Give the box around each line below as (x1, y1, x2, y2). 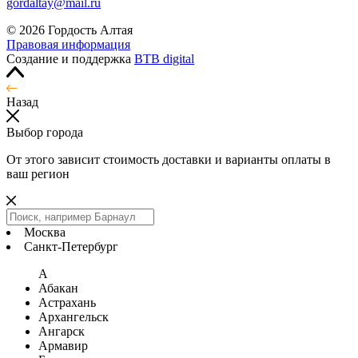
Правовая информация (6, 37, 130, 51)
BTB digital (134, 51, 194, 66)
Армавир (38, 338, 88, 352)
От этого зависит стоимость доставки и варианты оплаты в (6, 152, 331, 166)
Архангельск (38, 309, 109, 324)
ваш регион (6, 166, 70, 181)
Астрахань (38, 295, 96, 309)
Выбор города (6, 125, 83, 139)
